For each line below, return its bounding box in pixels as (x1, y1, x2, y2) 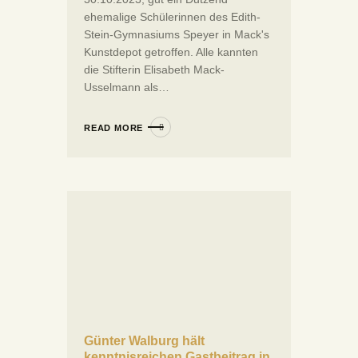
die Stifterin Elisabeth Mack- (84, 62, 225, 76)
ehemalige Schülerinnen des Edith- (84, 10, 261, 23)
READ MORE (84, 122, 144, 133)
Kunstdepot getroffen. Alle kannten (84, 45, 258, 58)
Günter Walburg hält (84, 334, 205, 348)
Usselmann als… (84, 80, 169, 93)
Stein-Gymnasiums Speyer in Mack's (84, 27, 269, 41)
